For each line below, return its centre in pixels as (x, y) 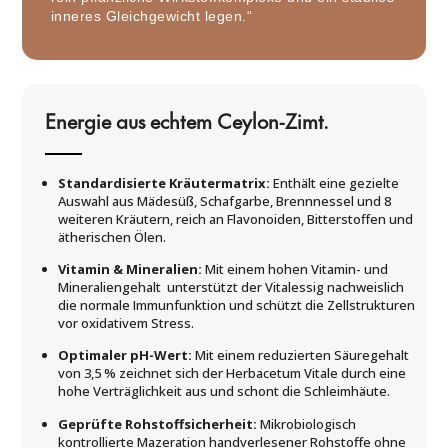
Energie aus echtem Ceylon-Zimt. (186, 124)
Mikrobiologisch (307, 423)
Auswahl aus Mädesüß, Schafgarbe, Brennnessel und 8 (225, 200)
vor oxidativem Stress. (126, 323)
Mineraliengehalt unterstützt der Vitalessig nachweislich (231, 287)
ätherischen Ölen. (112, 236)
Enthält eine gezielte (335, 182)
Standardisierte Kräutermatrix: (164, 182)
